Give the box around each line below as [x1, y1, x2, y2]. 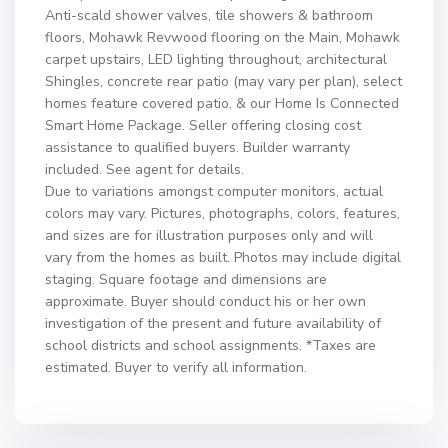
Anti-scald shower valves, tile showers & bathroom [45, 6, 373, 25]
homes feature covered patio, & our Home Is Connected [45, 94, 399, 113]
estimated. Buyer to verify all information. [45, 358, 307, 377]
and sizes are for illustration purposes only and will [45, 226, 373, 245]
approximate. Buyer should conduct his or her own [45, 292, 366, 311]
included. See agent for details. [45, 160, 244, 179]
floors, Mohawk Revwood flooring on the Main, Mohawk [45, 28, 400, 47]
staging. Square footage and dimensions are [45, 270, 327, 289]
